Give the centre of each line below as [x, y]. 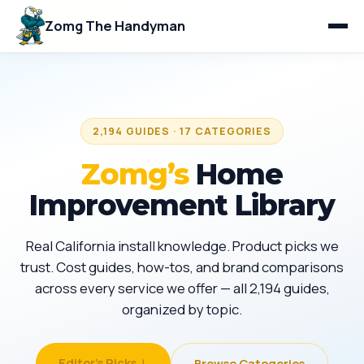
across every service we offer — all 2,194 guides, [182, 288]
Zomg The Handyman [115, 26]
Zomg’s [135, 174]
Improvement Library [182, 205]
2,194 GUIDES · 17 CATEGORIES [182, 131]
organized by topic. [182, 309]
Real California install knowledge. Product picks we [182, 246]
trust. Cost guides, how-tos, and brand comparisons [182, 267]
